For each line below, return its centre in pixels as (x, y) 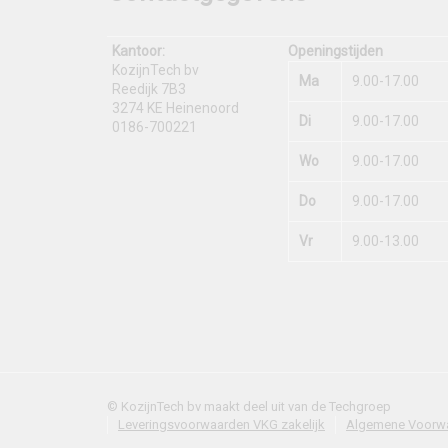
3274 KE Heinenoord (175, 108)
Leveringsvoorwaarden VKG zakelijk (221, 424)
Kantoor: (138, 51)
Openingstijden (335, 51)
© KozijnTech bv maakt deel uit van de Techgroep (249, 406)
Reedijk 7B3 (149, 89)
